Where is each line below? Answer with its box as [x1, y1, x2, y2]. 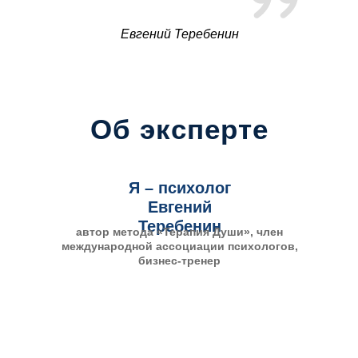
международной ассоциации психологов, [61, 240, 298, 253]
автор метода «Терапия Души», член [76, 225, 283, 238]
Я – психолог [128, 179, 231, 197]
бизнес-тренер [138, 254, 221, 267]
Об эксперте [90, 113, 268, 145]
